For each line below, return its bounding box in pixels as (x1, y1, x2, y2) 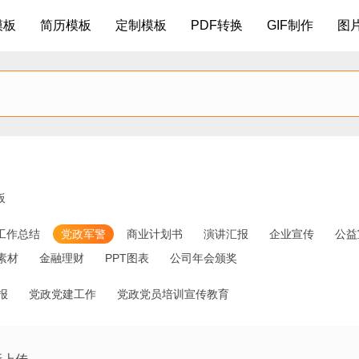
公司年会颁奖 (170, 252, 237, 264)
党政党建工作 (29, 288, 96, 301)
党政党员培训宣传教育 (117, 288, 229, 301)
